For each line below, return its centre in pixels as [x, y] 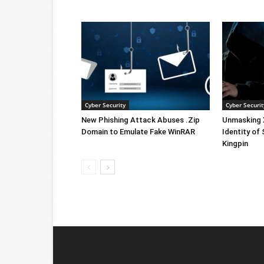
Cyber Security [105, 105]
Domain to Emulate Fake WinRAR [138, 131]
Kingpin [235, 143]
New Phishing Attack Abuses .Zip [141, 120]
